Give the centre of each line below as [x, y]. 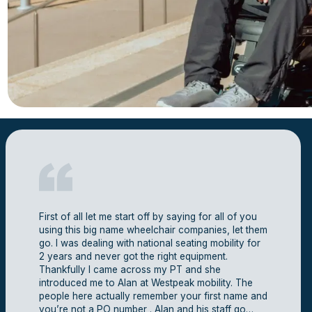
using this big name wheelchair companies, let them [153, 230]
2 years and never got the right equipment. [133, 256]
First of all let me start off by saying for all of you [148, 217]
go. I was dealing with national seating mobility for [150, 243]
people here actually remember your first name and [153, 296]
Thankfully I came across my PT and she [130, 270]
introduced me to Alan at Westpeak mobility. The [146, 283]
